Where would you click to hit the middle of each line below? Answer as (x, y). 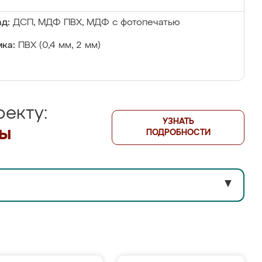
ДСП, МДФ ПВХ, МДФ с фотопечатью (96, 23)
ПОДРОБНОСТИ (178, 133)
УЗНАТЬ (178, 122)
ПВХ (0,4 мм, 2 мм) (59, 46)
